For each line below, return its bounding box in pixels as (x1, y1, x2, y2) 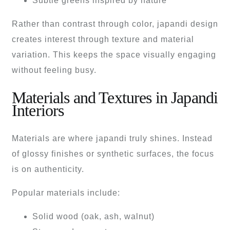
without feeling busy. (12, 65, 97, 74)
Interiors (12, 101, 64, 120)
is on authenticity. (12, 164, 84, 174)
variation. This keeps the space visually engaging (12, 50, 216, 59)
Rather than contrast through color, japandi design (12, 19, 218, 28)
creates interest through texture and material (12, 34, 194, 44)
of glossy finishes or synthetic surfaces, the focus (12, 149, 214, 158)
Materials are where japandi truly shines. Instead (12, 133, 213, 143)
